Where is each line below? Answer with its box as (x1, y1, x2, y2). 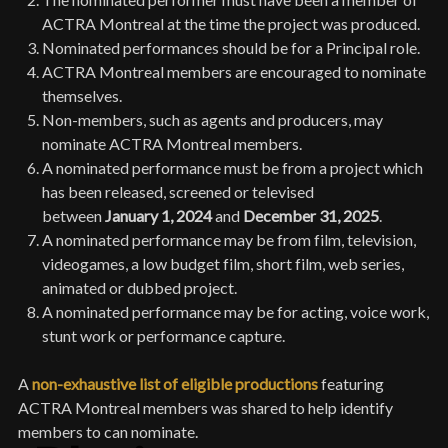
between (42, 206, 102, 226)
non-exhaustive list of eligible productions (32, 374, 318, 394)
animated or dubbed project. (42, 278, 237, 298)
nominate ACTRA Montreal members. (42, 134, 302, 154)
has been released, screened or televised (42, 182, 314, 202)
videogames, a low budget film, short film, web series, (42, 254, 404, 274)
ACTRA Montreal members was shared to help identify (18, 398, 393, 418)
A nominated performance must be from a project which (42, 158, 423, 178)
